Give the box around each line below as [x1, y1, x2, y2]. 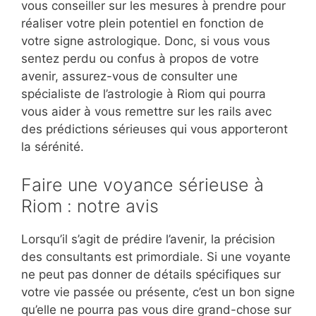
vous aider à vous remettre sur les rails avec [21, 104, 272, 119]
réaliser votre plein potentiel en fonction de [21, 16, 264, 31]
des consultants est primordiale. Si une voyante [21, 249, 291, 264]
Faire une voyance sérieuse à [21, 174, 264, 195]
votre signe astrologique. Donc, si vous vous [21, 34, 270, 49]
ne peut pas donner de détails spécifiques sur [21, 267, 281, 281]
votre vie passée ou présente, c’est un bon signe [21, 284, 295, 299]
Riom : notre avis [21, 195, 159, 217]
